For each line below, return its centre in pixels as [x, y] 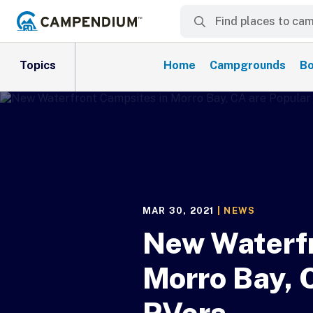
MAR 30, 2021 [178, 211]
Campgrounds [248, 65]
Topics [37, 65]
